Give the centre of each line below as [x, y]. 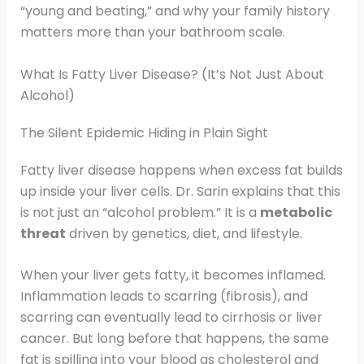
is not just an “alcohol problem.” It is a [140, 212]
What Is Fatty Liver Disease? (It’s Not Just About [172, 74]
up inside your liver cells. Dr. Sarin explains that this [180, 191]
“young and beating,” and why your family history [175, 11]
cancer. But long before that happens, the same [174, 339]
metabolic [296, 212]
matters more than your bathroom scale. [152, 32]
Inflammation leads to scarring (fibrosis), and [164, 297]
